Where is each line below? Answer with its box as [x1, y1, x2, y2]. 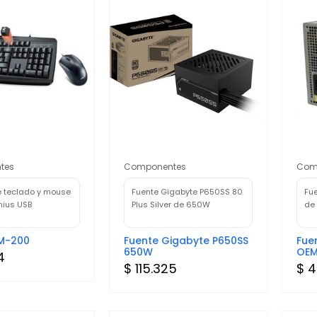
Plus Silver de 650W [132, 198, 211, 210]
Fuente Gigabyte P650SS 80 [132, 185, 243, 197]
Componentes [124, 160, 187, 173]
